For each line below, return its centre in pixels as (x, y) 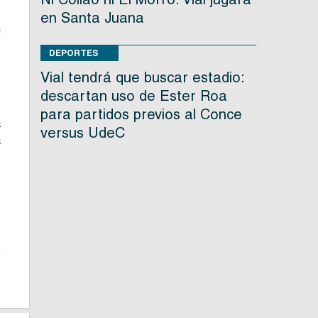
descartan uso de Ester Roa (133, 96)
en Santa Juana (92, 18)
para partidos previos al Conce (141, 115)
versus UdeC (82, 133)
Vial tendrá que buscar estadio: (142, 78)
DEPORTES (73, 53)
